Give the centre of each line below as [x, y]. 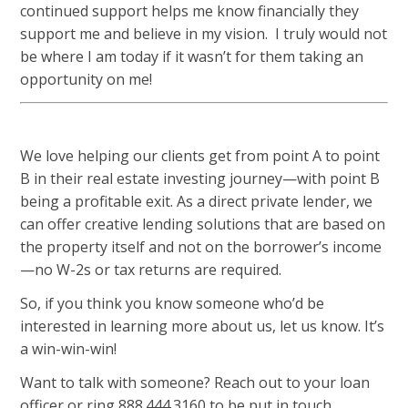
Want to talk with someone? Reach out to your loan [195, 382]
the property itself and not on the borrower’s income [201, 246]
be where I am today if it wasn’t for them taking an [192, 56]
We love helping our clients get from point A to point [200, 155]
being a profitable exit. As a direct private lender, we [197, 201]
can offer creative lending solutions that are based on [203, 224]
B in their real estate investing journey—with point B [200, 178]
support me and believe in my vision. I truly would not [204, 33]
